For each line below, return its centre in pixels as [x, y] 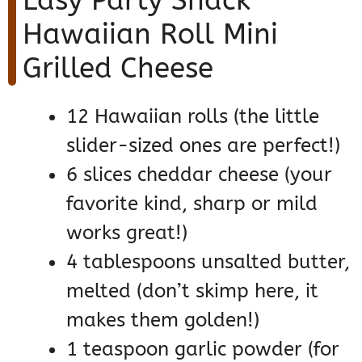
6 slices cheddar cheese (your [199, 174]
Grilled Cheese [118, 68]
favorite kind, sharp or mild [192, 203]
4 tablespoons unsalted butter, [208, 261]
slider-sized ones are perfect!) [203, 145]
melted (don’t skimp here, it [192, 290]
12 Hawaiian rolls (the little [193, 116]
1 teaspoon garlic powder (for [203, 349]
